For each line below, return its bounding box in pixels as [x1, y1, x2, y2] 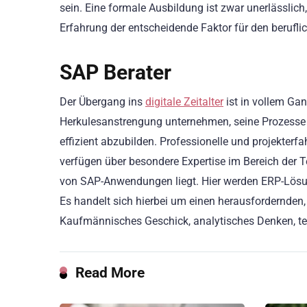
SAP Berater [60, 60, 171, 85]
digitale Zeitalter [145, 95, 223, 109]
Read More [75, 264, 145, 282]
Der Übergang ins [60, 95, 145, 109]
